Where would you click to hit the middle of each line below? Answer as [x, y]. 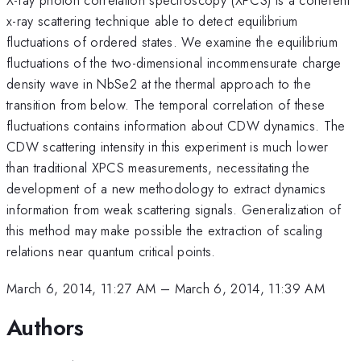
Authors [45, 327]
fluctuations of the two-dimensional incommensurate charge [174, 62]
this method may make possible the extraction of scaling [165, 230]
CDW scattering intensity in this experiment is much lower [168, 146]
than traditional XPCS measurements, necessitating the [158, 167]
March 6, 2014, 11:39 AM [250, 289]
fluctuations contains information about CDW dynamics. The [176, 125]
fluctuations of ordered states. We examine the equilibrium [172, 41]
